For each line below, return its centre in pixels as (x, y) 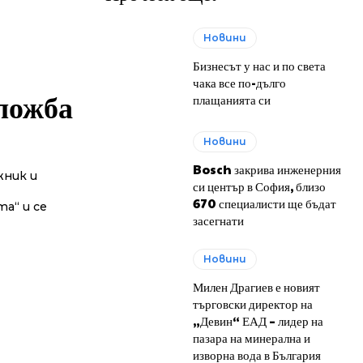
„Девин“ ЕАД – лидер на (258, 320)
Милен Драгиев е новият (257, 286)
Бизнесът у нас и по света (260, 66)
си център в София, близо (260, 186)
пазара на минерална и (252, 337)
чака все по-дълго (240, 83)
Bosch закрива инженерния (267, 169)
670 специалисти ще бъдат (265, 203)
